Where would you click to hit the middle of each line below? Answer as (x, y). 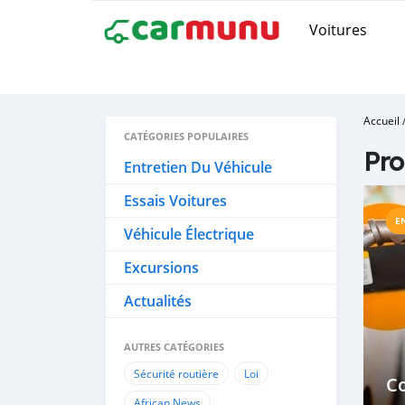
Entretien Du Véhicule (198, 167)
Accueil (381, 120)
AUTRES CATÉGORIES (174, 347)
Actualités (158, 301)
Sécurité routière (176, 373)
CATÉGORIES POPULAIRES (186, 136)
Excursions (161, 268)
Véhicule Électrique (189, 234)
